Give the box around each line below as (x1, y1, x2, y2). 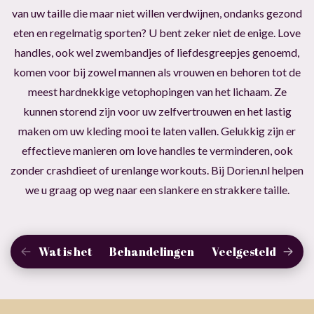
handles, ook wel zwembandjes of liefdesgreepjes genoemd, (15, 46, 299, 59)
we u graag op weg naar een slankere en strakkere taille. (25, 183, 289, 196)
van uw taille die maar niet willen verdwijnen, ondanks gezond (12, 6, 302, 20)
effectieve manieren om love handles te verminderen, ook (21, 144, 293, 157)
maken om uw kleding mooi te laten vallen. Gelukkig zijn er (18, 124, 296, 137)
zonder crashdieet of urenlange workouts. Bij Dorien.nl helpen (11, 163, 303, 177)
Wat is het (39, 244, 92, 259)
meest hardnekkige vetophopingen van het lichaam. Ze (27, 85, 287, 98)
